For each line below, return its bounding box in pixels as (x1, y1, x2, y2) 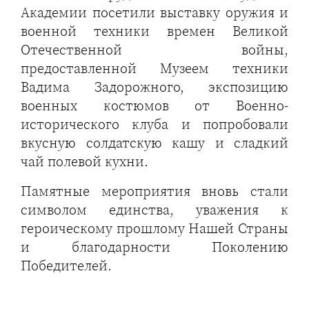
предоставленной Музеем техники (21, 58, 288, 78)
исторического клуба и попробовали (21, 114, 288, 134)
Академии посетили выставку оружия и (21, 2, 288, 22)
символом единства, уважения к (21, 199, 288, 219)
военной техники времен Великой (21, 21, 288, 41)
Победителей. (21, 255, 112, 275)
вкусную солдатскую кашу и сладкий (21, 132, 288, 152)
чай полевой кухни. (21, 151, 148, 171)
